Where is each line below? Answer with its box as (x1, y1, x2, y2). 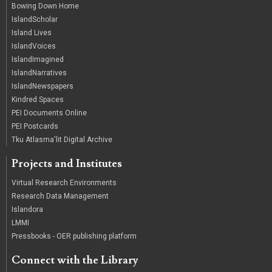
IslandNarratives (12, 69, 67, 78)
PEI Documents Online (12, 109, 87, 118)
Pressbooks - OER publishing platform (12, 232, 137, 241)
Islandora (12, 205, 43, 214)
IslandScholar (12, 15, 58, 24)
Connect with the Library (12, 253, 138, 268)
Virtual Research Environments (12, 178, 117, 188)
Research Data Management (12, 192, 109, 201)
